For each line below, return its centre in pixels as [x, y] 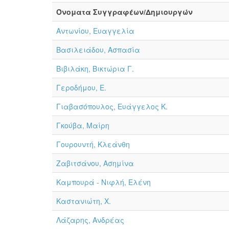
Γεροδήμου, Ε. [81, 87]
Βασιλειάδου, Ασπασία [98, 50]
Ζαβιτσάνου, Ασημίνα [95, 163]
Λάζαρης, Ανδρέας [90, 220]
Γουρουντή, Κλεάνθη [93, 144]
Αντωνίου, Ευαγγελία [95, 31]
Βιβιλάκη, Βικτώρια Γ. [95, 68]
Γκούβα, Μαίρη [83, 125]
